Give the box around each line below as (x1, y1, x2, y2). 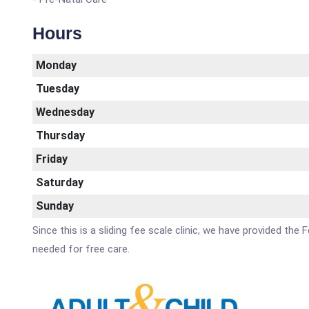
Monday (36, 59, 77, 72)
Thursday (36, 129, 85, 142)
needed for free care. (32, 243, 130, 255)
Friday (36, 152, 68, 166)
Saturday (36, 176, 83, 189)
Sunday (36, 199, 74, 212)
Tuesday (36, 82, 79, 95)
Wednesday (36, 106, 94, 119)
